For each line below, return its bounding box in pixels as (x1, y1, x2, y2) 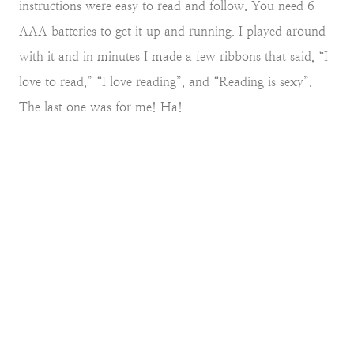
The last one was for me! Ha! (19, 99, 183, 115)
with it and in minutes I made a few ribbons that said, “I (19, 48, 328, 64)
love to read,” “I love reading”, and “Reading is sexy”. (19, 73, 312, 89)
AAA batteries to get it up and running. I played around (19, 23, 326, 39)
